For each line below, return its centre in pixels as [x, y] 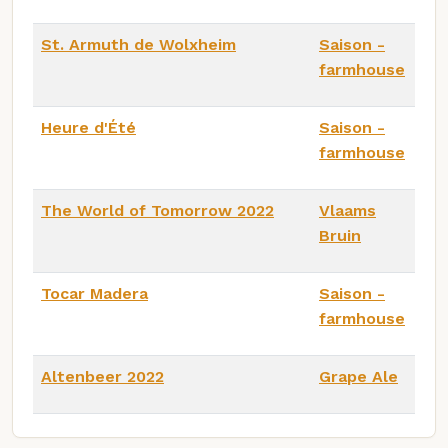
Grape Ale [358, 377]
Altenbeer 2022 [102, 377]
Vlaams [347, 211]
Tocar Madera [94, 294]
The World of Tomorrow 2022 [157, 211]
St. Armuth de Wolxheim [138, 45]
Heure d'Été [88, 128]
